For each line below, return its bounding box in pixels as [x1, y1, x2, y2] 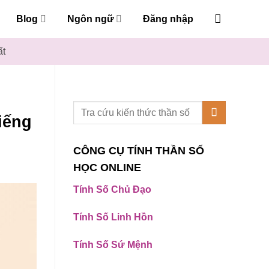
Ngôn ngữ [67, 13, 114, 24]
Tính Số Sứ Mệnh [73, 239, 153, 250]
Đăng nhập [142, 13, 193, 24]
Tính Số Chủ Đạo [73, 184, 151, 195]
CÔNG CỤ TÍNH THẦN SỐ [73, 145, 204, 157]
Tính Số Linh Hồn [73, 211, 153, 222]
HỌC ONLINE [73, 162, 141, 174]
